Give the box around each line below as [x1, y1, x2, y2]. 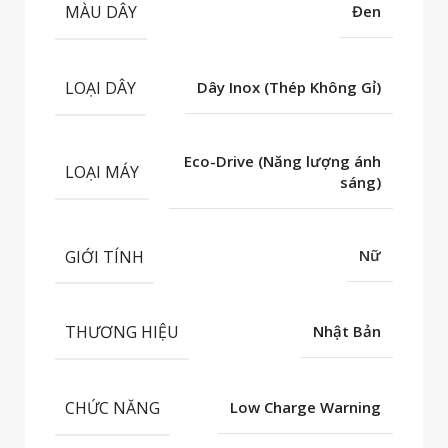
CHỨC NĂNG [65, 396, 160, 419]
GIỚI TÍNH [65, 245, 144, 268]
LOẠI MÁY [65, 160, 139, 183]
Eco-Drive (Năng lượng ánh [184, 150, 381, 171]
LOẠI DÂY [65, 76, 136, 99]
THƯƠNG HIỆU [65, 320, 179, 343]
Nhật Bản [313, 321, 381, 342]
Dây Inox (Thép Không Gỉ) [197, 76, 381, 97]
